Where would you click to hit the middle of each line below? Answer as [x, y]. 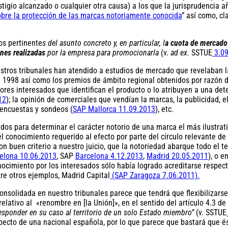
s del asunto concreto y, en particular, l [104, 43]
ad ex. [180, 52]
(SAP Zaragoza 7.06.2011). [155, 175]
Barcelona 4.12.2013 [109, 156]
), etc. [164, 109]
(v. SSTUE [211, 212]
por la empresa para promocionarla [103, 52]
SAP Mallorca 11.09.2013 [114, 109]
